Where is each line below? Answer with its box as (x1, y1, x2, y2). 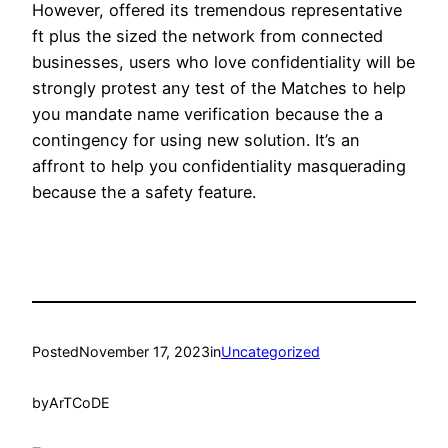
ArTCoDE (49, 393, 110, 411)
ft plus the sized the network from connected (32, 25, 383, 46)
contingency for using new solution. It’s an (32, 129, 360, 150)
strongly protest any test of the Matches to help (32, 77, 406, 98)
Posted (32, 343, 79, 361)
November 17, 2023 (79, 343, 210, 361)
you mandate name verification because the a (32, 103, 383, 124)
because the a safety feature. (32, 181, 256, 202)
